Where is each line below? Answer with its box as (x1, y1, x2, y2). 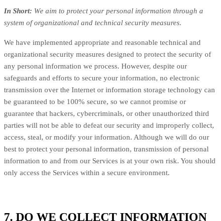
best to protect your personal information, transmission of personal (4, 145, 209, 153)
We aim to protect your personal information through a (34, 6, 203, 15)
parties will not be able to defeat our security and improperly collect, (4, 121, 214, 129)
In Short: (4, 6, 34, 15)
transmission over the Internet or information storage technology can (4, 85, 215, 94)
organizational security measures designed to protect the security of (4, 50, 211, 58)
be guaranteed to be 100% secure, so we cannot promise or (4, 97, 186, 106)
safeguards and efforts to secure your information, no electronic (4, 74, 200, 82)
